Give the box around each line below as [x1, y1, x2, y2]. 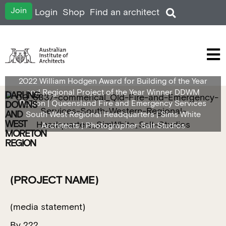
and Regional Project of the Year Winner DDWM [26, 87, 200, 98]
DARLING [5, 89, 40, 102]
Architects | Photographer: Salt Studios [41, 121, 185, 131]
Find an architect [90, 7, 159, 18]
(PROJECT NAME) [10, 173, 98, 188]
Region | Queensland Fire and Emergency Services [20, 98, 206, 109]
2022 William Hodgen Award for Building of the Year [19, 76, 207, 87]
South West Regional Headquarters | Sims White [25, 109, 201, 120]
